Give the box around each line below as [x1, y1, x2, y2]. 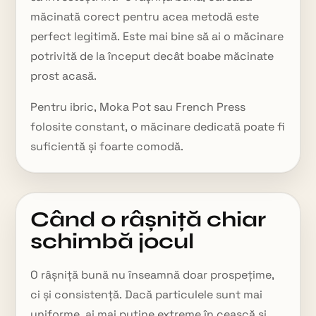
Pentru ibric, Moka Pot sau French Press [30, 99, 246, 114]
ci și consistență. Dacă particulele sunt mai [30, 287, 263, 302]
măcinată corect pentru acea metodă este [30, 9, 260, 24]
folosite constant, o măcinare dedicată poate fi [30, 119, 286, 134]
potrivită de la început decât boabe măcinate [30, 49, 274, 63]
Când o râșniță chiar [30, 207, 267, 232]
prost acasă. [30, 68, 97, 83]
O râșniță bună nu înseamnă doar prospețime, [30, 267, 275, 282]
